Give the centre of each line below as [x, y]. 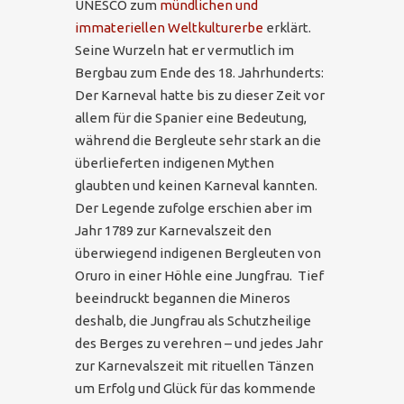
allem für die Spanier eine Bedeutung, [191, 117]
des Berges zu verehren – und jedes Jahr [199, 343]
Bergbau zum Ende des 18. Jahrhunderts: [199, 72]
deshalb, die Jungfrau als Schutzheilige [193, 320]
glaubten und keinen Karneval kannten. [196, 185]
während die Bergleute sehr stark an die [198, 140]
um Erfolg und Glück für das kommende [195, 388]
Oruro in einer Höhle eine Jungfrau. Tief [199, 275]
